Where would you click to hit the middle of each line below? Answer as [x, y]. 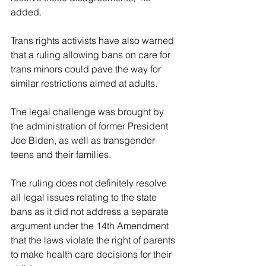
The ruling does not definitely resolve [90, 183]
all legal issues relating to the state [85, 197]
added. [26, 12]
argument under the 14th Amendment [91, 226]
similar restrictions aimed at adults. [84, 83]
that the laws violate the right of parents [94, 240]
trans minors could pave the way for [87, 69]
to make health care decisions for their [92, 254]
